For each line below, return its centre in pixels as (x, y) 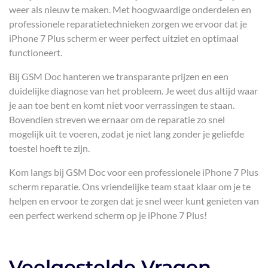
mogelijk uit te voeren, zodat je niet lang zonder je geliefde (127, 134)
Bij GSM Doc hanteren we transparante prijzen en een (119, 76)
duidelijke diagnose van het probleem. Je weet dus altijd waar (133, 91)
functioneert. (36, 52)
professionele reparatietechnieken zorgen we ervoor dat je (128, 24)
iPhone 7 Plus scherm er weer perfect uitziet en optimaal (124, 38)
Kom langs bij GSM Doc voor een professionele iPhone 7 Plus (134, 172)
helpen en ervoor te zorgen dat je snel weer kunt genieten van (134, 201)
